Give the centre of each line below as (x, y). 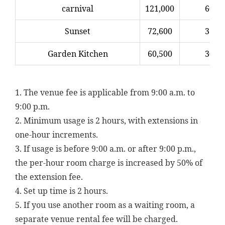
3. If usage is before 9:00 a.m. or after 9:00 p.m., (105, 149)
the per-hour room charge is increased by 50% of (109, 163)
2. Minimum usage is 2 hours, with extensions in (106, 121)
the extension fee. (49, 177)
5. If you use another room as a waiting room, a (105, 205)
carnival (78, 9)
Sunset (78, 31)
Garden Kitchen (78, 54)
